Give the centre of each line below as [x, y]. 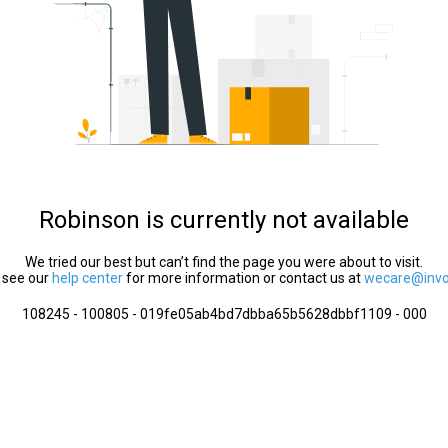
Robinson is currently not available [224, 220]
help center [87, 278]
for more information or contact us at [243, 278]
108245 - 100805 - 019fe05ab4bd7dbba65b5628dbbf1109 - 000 [224, 314]
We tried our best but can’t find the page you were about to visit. [224, 262]
